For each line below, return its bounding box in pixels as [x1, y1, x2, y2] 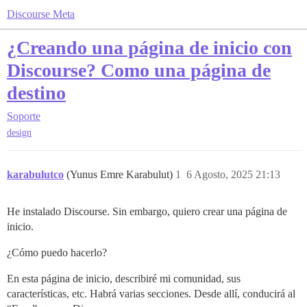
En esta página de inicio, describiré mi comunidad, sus [7, 273, 241, 285]
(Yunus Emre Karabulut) [66, 169, 175, 181]
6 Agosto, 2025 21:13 [186, 169, 280, 181]
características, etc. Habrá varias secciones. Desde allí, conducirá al [7, 288, 295, 300]
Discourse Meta [7, 8, 75, 20]
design [7, 127, 32, 138]
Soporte [7, 110, 40, 122]
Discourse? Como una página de [7, 60, 271, 81]
